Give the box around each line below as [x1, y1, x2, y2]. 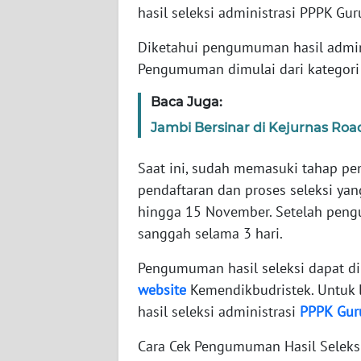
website [138, 280, 186, 300]
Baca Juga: [151, 94, 222, 110]
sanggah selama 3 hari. [138, 224, 283, 243]
